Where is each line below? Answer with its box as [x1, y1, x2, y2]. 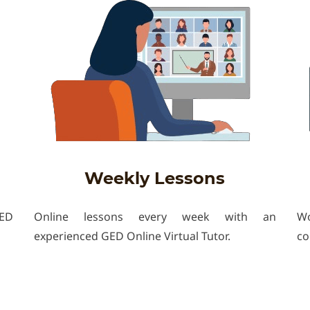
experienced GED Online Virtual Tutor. [33, 228, 230, 244]
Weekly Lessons [84, 168, 226, 188]
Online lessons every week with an [33, 209, 276, 224]
